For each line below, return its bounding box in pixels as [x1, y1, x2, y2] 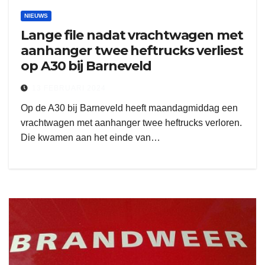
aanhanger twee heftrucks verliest [21, 43, 243, 59]
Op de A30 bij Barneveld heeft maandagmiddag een [21, 103, 238, 113]
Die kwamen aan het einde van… [21, 132, 160, 143]
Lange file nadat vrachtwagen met [21, 27, 243, 43]
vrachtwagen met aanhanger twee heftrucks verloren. [21, 118, 242, 128]
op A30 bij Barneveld [21, 58, 151, 74]
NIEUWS [24, 12, 48, 19]
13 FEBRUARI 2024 [32, 84, 106, 92]
